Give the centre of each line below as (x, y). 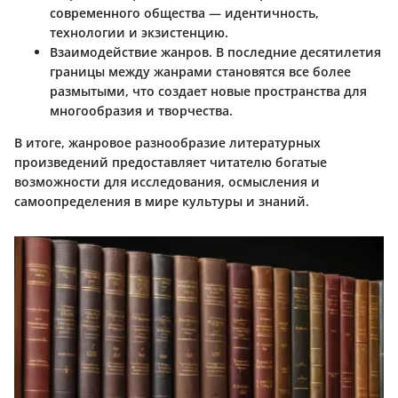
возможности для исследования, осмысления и (167, 181)
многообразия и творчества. (141, 110)
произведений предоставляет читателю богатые (171, 162)
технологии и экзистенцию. (139, 32)
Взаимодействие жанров (129, 52)
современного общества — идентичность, (184, 12)
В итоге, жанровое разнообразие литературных (167, 142)
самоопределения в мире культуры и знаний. (162, 201)
